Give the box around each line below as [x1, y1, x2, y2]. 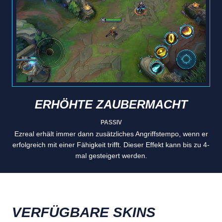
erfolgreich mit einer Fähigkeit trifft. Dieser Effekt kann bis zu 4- [12, 141, 210, 149]
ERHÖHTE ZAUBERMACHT [34, 98, 188, 111]
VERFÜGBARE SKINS [12, 205, 156, 221]
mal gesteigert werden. [75, 152, 147, 160]
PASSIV [100, 119, 122, 126]
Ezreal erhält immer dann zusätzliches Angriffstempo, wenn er [14, 130, 208, 138]
